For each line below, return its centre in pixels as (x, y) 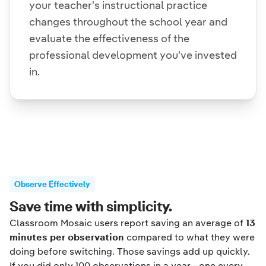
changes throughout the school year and (128, 22)
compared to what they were (189, 237)
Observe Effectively (52, 184)
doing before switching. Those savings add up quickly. (130, 251)
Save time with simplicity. (91, 207)
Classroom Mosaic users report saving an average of (128, 223)
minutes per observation (67, 237)
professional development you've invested (133, 55)
